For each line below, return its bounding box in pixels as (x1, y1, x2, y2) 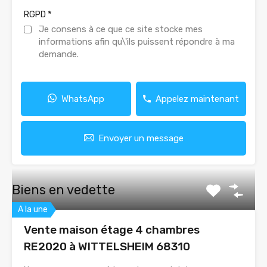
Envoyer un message (98, 132, 184, 144)
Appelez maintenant (156, 93, 239, 104)
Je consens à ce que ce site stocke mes (39, 23, 203, 35)
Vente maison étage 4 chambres (24, 222, 200, 237)
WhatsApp (61, 93, 104, 104)
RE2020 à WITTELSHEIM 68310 (24, 239, 190, 253)
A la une (18, 204, 48, 215)
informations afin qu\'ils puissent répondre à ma (39, 36, 235, 47)
